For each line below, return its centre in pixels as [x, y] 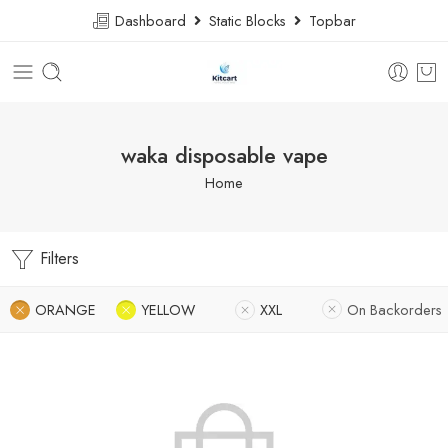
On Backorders [394, 309]
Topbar [328, 20]
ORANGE [65, 309]
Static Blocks [247, 20]
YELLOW [168, 309]
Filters [57, 258]
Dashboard [152, 20]
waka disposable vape [224, 155]
